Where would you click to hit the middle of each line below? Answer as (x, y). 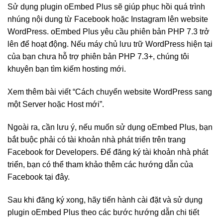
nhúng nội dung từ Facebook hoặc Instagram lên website (108, 19)
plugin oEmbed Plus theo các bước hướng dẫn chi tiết (103, 212)
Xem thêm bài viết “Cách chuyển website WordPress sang (110, 92)
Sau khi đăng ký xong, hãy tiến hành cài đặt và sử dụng (105, 200)
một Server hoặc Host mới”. (56, 105)
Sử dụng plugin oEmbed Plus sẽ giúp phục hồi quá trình (106, 7)
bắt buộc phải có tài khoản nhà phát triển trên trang (97, 140)
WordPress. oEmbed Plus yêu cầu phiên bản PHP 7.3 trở (109, 32)
